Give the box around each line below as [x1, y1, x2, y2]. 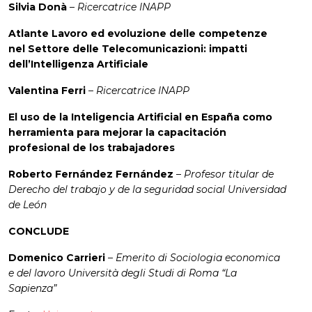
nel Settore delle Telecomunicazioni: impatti [8, 42, 247, 56]
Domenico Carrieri [8, 251, 108, 265]
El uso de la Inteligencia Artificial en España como [8, 111, 272, 124]
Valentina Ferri [8, 84, 88, 97]
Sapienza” [8, 282, 56, 295]
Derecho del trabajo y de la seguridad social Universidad [8, 183, 286, 196]
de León [8, 198, 47, 212]
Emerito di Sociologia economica [116, 251, 280, 265]
